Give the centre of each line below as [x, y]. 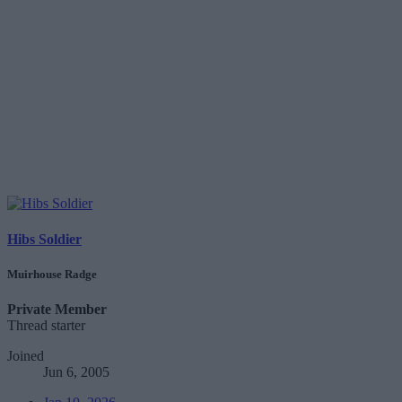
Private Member [57, 309]
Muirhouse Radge [52, 274]
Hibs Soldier [44, 239]
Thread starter [46, 325]
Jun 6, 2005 [76, 372]
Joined [26, 356]
